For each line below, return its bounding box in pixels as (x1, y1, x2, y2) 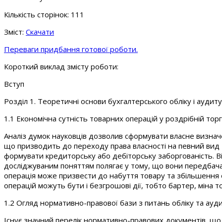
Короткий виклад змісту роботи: (4, 61, 118, 71)
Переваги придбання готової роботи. (4, 44, 138, 54)
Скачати (26, 26, 54, 37)
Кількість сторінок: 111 (4, 9, 84, 19)
